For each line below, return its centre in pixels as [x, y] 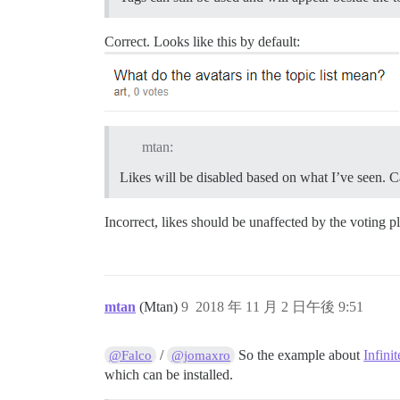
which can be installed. [169, 374]
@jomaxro [201, 355]
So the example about [300, 354]
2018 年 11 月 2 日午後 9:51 [279, 306]
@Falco [131, 355]
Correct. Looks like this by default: [202, 42]
